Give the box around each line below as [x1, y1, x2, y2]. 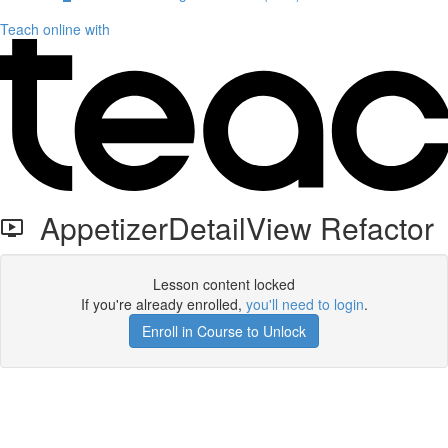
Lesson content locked [153, 274, 295, 294]
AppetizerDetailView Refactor [24, 206, 434, 249]
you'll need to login [245, 294, 364, 314]
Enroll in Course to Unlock [142, 321, 306, 341]
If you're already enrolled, [80, 294, 246, 314]
